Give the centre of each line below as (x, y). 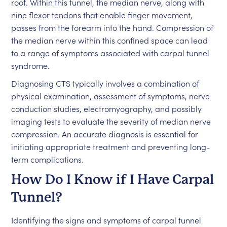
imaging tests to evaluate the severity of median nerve (111, 121)
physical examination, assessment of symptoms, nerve (111, 96)
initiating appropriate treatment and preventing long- (111, 146)
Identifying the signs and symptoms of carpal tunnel (106, 220)
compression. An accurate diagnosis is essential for (105, 134)
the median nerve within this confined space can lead (110, 40)
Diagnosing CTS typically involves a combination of (105, 83)
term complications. (48, 159)
